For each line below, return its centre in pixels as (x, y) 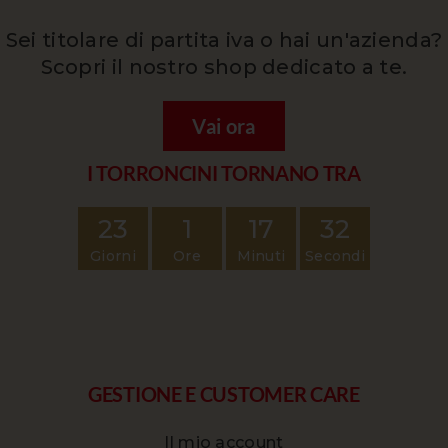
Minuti (261, 255)
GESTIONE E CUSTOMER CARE (224, 393)
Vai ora (224, 125)
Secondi (335, 255)
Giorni (113, 255)
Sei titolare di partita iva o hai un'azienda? (224, 39)
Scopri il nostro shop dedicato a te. (224, 66)
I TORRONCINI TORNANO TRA (224, 172)
